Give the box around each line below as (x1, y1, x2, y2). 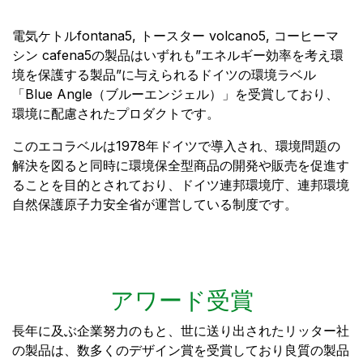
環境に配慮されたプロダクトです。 (12, 105, 220, 122)
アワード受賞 (109, 286, 254, 315)
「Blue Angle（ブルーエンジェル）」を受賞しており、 (12, 86, 339, 103)
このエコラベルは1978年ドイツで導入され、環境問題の (12, 138, 340, 155)
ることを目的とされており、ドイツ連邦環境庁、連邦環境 (12, 177, 349, 194)
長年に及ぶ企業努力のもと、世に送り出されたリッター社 (12, 322, 349, 340)
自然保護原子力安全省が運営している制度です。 (12, 196, 297, 213)
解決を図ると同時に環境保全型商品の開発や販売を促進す (12, 157, 349, 174)
